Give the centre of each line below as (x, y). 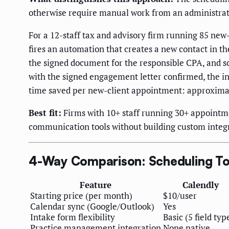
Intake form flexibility (73, 217)
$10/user (180, 196)
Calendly (200, 185)
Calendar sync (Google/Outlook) (92, 207)
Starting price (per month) (81, 196)
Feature (96, 185)
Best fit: (45, 112)
